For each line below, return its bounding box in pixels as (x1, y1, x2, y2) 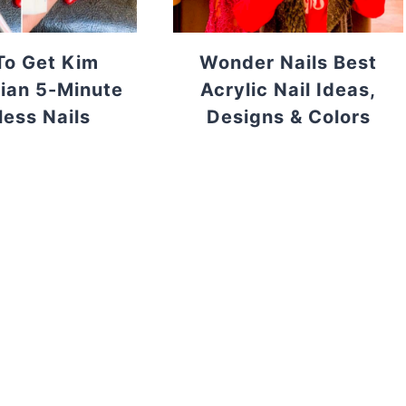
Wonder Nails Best (199, 52, 378, 74)
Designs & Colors (206, 106, 371, 129)
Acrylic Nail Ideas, (200, 79, 377, 101)
